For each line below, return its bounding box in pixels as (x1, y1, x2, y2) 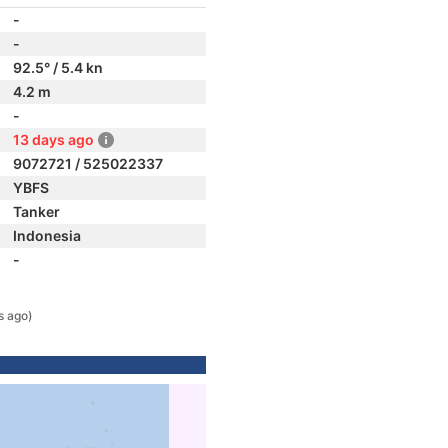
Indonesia (13, 227, 81, 244)
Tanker (13, 203, 60, 220)
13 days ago (13, 131, 94, 148)
